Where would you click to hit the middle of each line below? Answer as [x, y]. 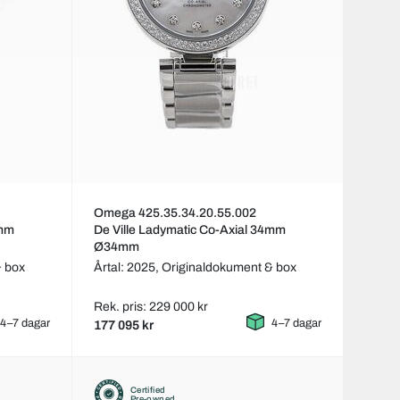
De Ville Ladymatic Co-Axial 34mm [189, 230]
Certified [148, 390]
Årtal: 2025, [127, 268]
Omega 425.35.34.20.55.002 [175, 213]
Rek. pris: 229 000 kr [150, 307]
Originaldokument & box [229, 268]
